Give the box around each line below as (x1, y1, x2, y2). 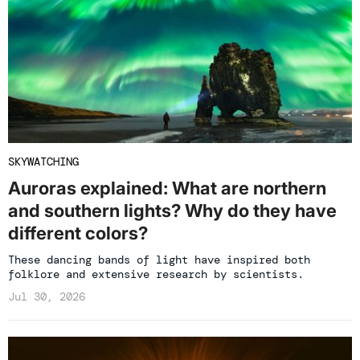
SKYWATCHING (8, 154, 79, 170)
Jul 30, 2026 (8, 289, 85, 305)
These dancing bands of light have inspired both (8, 252, 310, 268)
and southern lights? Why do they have (8, 200, 337, 222)
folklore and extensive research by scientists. (8, 267, 304, 282)
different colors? (8, 223, 148, 244)
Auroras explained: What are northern (8, 178, 326, 199)
